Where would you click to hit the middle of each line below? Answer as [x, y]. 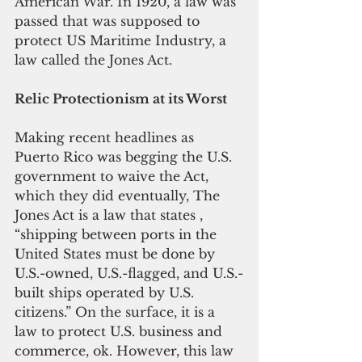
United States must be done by [117, 253]
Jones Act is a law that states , [111, 215]
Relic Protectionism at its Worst [121, 98]
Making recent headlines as [106, 137]
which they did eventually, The [119, 195]
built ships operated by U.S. [106, 292]
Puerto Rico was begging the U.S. [125, 156]
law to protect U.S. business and [120, 331]
